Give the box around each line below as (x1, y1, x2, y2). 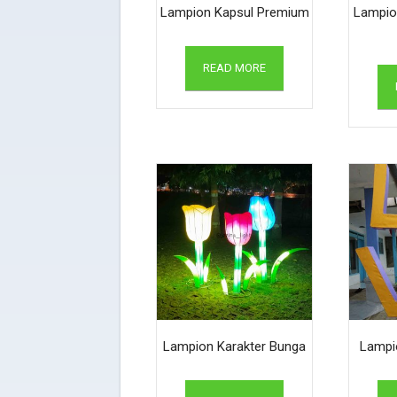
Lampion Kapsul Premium (160, 4, 309, 21)
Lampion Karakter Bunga (163, 338, 307, 354)
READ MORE (203, 61, 267, 75)
